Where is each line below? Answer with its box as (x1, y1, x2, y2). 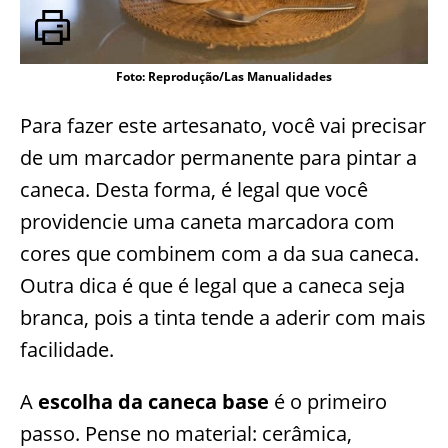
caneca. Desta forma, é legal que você (20, 176, 368, 204)
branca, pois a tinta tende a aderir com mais (20, 304, 426, 332)
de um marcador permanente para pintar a (20, 144, 417, 172)
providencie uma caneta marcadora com (20, 208, 395, 236)
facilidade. (20, 336, 114, 364)
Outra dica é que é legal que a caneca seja (20, 272, 405, 300)
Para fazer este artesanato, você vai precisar (20, 112, 426, 140)
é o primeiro (269, 388, 387, 416)
